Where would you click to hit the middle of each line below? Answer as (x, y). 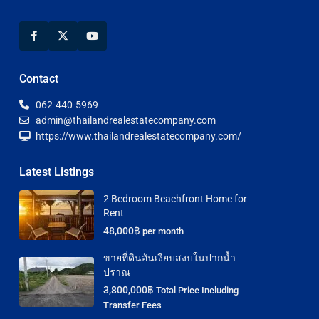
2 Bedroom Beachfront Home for (175, 199)
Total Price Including (197, 290)
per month (163, 231)
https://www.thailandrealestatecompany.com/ (138, 136)
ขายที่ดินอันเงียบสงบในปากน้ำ (169, 258)
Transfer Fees (132, 305)
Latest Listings (57, 172)
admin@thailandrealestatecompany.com (126, 120)
